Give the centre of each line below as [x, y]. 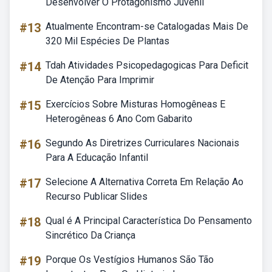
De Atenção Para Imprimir [100, 80]
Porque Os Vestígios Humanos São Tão [130, 260]
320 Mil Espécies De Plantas [107, 41]
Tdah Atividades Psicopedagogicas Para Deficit [147, 65]
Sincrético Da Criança [90, 235]
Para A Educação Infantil [97, 158]
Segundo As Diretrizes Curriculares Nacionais [142, 143]
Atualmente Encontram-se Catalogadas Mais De [147, 26]
